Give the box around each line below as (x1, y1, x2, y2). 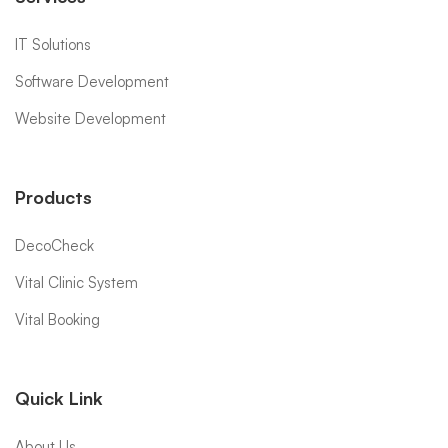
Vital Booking (15, 309, 100, 329)
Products (15, 185, 92, 208)
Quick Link (15, 386, 103, 409)
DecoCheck (15, 235, 94, 255)
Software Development (15, 71, 169, 91)
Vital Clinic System (15, 272, 138, 292)
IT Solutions (15, 34, 91, 54)
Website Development (15, 108, 166, 128)
